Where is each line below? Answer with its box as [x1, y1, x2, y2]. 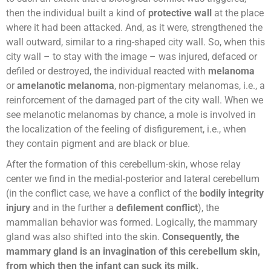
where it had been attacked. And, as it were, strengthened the [6, 22, 263, 34]
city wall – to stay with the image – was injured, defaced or [6, 51, 257, 63]
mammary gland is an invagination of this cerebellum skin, [6, 246, 260, 258]
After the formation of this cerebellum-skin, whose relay [6, 158, 241, 171]
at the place [212, 7, 264, 19]
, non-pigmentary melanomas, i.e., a [114, 80, 265, 92]
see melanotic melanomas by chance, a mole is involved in [6, 109, 256, 121]
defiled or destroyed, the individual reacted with [6, 65, 208, 77]
